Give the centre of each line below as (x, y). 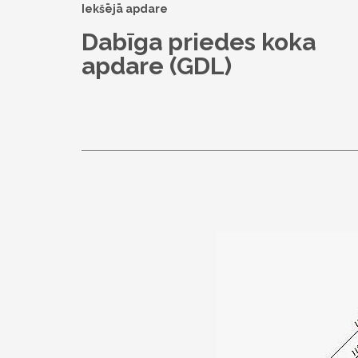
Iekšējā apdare (125, 9)
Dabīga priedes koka (199, 42)
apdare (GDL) (157, 66)
